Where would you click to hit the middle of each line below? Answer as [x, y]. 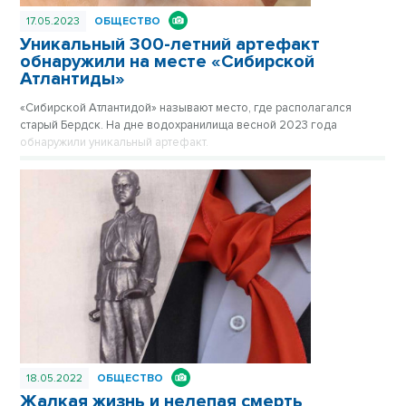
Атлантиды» [72, 79]
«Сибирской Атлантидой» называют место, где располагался [186, 108]
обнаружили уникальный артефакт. [114, 143]
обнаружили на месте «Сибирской [167, 62]
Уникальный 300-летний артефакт [170, 45]
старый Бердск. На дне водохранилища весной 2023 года [179, 126]
